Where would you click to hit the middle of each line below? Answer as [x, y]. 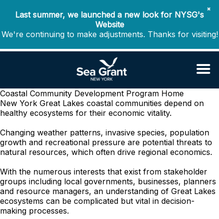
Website [109, 24]
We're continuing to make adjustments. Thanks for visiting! [109, 34]
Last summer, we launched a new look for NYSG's [109, 15]
